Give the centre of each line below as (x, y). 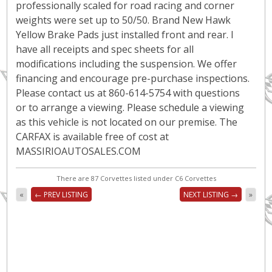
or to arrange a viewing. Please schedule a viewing (130, 107)
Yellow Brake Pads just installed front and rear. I (125, 35)
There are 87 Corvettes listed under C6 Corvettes (136, 178)
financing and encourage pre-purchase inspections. (133, 78)
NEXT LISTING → (211, 195)
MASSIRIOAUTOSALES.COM (78, 151)
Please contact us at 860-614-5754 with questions (128, 93)
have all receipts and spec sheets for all (105, 49)
